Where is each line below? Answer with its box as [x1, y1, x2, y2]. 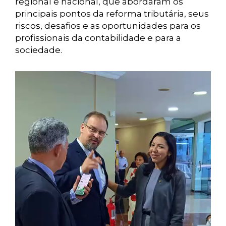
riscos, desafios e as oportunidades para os [15, 21, 201, 31]
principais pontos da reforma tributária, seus [15, 9, 209, 19]
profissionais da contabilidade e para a [15, 33, 181, 43]
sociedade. [15, 45, 62, 55]
